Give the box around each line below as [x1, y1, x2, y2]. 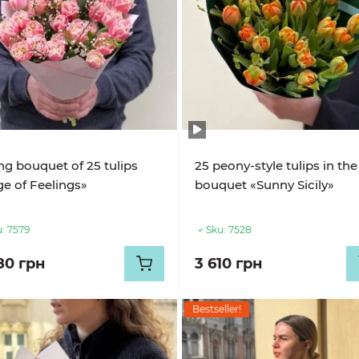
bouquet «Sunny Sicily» [195, 177, 335, 192]
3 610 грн [195, 255, 263, 272]
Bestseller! [192, 303, 242, 315]
